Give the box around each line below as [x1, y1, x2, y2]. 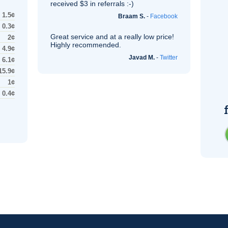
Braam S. [118, 13, 145, 20]
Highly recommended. [50, 41, 121, 49]
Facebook [150, 13, 178, 20]
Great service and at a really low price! [50, 33, 174, 41]
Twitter [160, 54, 178, 61]
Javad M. [129, 54, 155, 61]
